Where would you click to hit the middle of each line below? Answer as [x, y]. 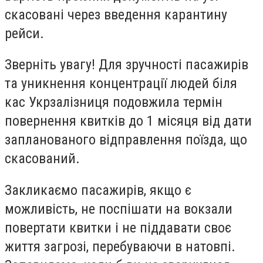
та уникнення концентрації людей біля [121, 84]
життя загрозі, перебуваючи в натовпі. [120, 246]
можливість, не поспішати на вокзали [119, 209]
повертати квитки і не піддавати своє [118, 227]
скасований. [42, 159]
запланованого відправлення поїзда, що [126, 140]
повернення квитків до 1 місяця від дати [128, 121]
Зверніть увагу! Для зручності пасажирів [127, 65]
